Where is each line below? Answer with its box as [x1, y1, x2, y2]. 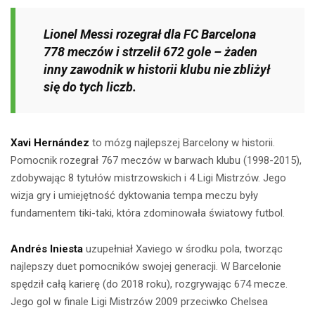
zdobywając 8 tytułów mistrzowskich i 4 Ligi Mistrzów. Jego [11, 172, 286, 185]
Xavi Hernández [11, 136, 89, 150]
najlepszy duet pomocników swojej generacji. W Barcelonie [11, 260, 281, 274]
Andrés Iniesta [11, 243, 83, 256]
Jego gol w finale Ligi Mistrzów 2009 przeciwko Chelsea [11, 295, 268, 309]
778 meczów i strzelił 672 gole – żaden [44, 44, 257, 60]
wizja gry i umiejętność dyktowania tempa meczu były [11, 189, 258, 202]
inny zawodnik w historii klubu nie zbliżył [44, 62, 270, 77]
